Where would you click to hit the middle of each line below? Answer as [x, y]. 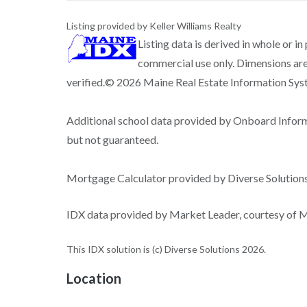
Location [94, 278]
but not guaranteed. [112, 139]
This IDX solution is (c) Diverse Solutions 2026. [166, 249]
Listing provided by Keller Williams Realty [153, 25]
